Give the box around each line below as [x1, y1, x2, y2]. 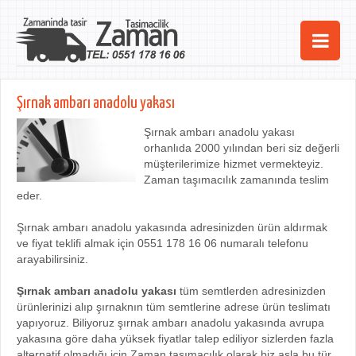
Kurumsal [152, 178, 204, 195]
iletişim [157, 212, 199, 229]
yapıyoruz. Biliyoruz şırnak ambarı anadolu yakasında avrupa [17, 316, 324, 329]
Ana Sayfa [151, 75, 205, 91]
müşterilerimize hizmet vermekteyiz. [144, 157, 323, 170]
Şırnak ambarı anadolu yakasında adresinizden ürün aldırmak [17, 221, 327, 234]
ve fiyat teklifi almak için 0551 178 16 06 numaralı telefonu [17, 237, 308, 250]
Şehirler [157, 110, 199, 126]
